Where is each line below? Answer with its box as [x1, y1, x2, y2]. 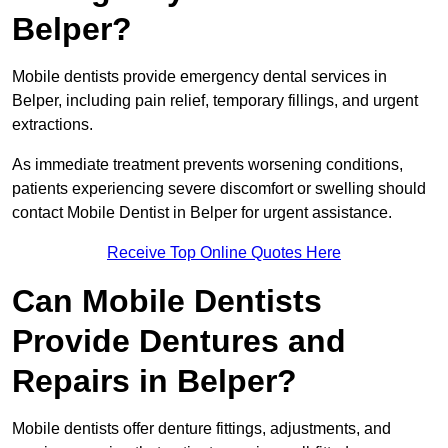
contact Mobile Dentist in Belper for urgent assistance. [12, 204, 392, 222]
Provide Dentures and [12, 323, 346, 360]
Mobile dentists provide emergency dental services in [12, 68, 387, 86]
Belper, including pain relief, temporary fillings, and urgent [12, 92, 418, 110]
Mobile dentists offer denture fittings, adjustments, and [12, 420, 391, 438]
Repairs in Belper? [12, 363, 297, 400]
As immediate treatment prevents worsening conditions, [12, 156, 403, 174]
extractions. [12, 116, 97, 134]
